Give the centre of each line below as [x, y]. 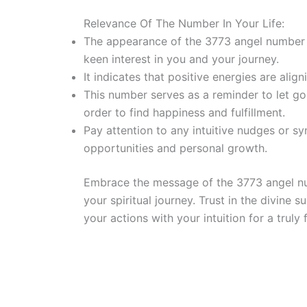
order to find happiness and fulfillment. [184, 113]
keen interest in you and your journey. [181, 59]
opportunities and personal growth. [175, 148]
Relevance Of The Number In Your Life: [184, 24]
